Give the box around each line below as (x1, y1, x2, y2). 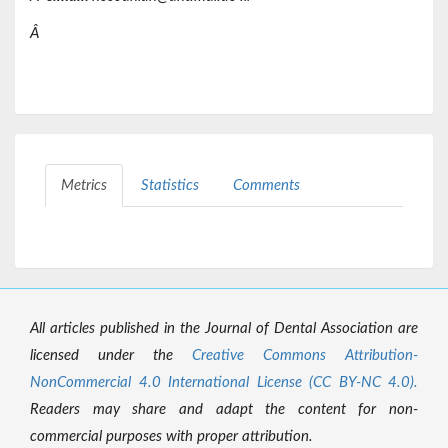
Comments (233, 178, 300, 194)
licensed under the (30, 348, 192, 364)
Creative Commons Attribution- (192, 348, 418, 364)
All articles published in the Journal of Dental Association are (30, 321, 418, 337)
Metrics (61, 178, 107, 194)
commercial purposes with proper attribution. (30, 429, 313, 445)
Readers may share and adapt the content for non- (30, 402, 418, 418)
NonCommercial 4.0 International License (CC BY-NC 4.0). (30, 375, 418, 391)
